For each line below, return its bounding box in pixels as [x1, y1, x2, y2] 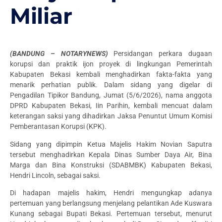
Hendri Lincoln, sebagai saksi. [10, 171, 101, 179]
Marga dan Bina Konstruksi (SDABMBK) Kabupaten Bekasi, [10, 161, 212, 169]
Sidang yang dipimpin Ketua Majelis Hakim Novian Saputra [10, 140, 212, 148]
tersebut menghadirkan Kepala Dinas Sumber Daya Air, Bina [10, 150, 212, 159]
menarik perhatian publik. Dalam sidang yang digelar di [10, 81, 212, 89]
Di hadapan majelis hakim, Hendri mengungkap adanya [10, 189, 212, 197]
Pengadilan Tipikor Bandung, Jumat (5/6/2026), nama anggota [10, 91, 212, 100]
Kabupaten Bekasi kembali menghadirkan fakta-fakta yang [10, 70, 212, 79]
